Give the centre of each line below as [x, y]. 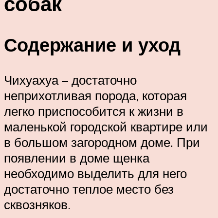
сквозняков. [37, 205]
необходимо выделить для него [95, 173]
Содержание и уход [92, 45]
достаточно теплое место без [89, 189]
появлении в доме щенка [77, 158]
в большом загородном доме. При [102, 142]
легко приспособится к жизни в [94, 111]
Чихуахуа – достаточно [70, 80]
